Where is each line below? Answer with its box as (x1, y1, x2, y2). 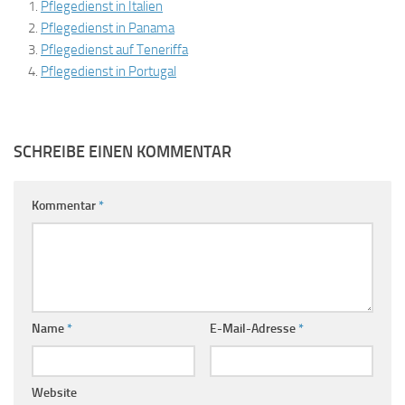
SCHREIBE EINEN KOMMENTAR (14, 142, 231, 162)
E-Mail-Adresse (209, 321, 298, 336)
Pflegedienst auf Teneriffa (41, 42, 188, 58)
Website (32, 385, 77, 400)
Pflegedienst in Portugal (41, 63, 176, 80)
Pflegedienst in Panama (41, 20, 174, 36)
